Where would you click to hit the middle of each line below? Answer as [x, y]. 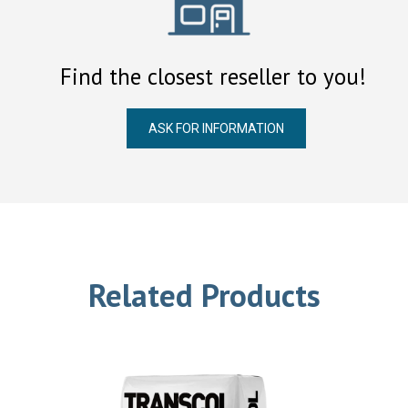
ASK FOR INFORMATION [216, 129]
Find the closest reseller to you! [213, 77]
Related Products [204, 296]
